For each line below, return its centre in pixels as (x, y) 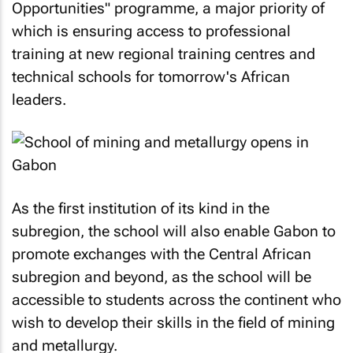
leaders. (39, 99)
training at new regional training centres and (163, 54)
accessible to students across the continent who (176, 299)
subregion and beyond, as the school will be (162, 277)
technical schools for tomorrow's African (151, 76)
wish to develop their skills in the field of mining (173, 322)
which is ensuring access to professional (151, 31)
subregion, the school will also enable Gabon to (174, 231)
